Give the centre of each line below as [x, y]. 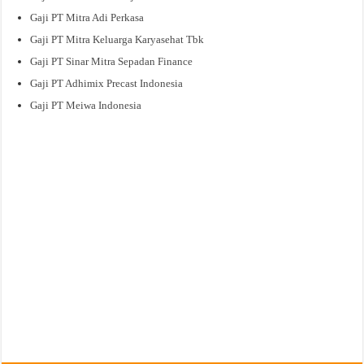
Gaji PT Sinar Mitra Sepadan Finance [112, 61]
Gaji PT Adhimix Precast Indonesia [107, 83]
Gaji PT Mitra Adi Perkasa [87, 17]
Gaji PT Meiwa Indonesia [86, 105]
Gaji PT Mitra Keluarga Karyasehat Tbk [117, 39]
